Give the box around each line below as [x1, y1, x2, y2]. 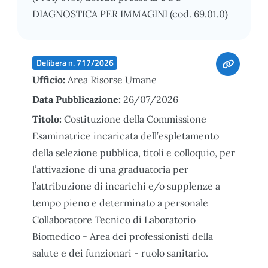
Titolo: [32, 112, 64, 125]
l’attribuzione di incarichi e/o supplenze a [32, 179, 220, 192]
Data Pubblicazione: [32, 93, 123, 105]
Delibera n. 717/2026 [36, 56, 114, 69]
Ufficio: [32, 73, 68, 86]
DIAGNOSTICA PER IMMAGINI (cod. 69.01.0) [32, 7, 228, 20]
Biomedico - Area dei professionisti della [32, 230, 213, 242]
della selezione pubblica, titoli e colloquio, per [32, 146, 235, 159]
